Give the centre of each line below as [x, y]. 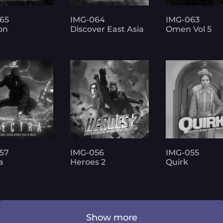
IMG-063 [182, 19]
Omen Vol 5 [188, 29]
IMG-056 [87, 153]
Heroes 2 [88, 162]
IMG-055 [182, 153]
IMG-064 [88, 19]
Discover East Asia [107, 29]
